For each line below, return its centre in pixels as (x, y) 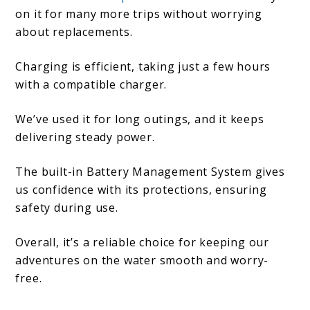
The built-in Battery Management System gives (150, 172)
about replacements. (74, 32)
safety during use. (67, 208)
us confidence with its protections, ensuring (141, 190)
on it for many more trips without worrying (139, 14)
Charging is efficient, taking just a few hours (143, 67)
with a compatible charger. (91, 85)
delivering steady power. (85, 137)
